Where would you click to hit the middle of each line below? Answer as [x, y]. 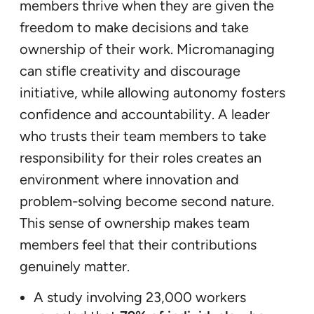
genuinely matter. [75, 266]
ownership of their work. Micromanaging [147, 49]
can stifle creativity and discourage [130, 70]
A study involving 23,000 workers [140, 297]
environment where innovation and [129, 179]
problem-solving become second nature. [147, 201]
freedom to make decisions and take [134, 27]
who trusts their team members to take [143, 136]
